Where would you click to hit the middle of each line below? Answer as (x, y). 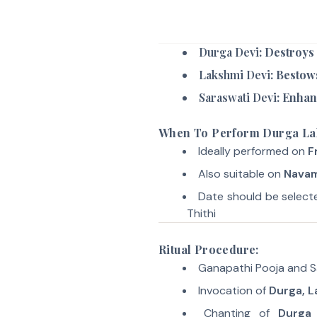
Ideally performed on (253, 151)
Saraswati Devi (237, 97)
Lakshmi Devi (234, 75)
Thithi (201, 213)
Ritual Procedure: (209, 249)
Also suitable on (241, 174)
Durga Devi (229, 52)
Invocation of (233, 290)
